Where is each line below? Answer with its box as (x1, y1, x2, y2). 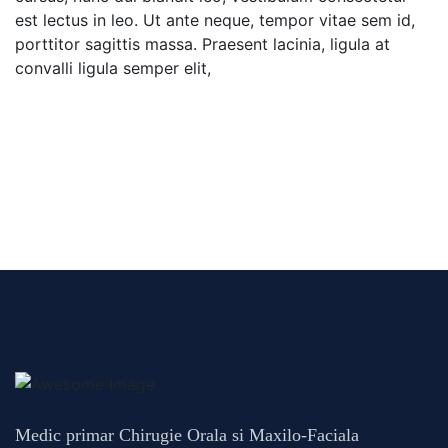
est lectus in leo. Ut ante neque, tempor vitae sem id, (15, 10, 415, 31)
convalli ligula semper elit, (15, 58, 211, 79)
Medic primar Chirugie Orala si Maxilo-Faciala (15, 424, 359, 445)
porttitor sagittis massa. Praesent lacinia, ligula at (15, 34, 390, 55)
